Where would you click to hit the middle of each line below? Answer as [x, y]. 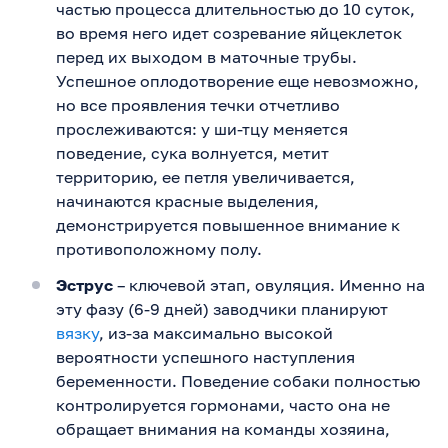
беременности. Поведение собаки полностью [238, 380]
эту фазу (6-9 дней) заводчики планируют [222, 308]
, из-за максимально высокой [216, 332]
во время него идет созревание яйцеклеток [229, 32]
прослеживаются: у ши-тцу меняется [202, 128]
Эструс [84, 284]
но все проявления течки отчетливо [198, 104]
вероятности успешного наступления [205, 356]
